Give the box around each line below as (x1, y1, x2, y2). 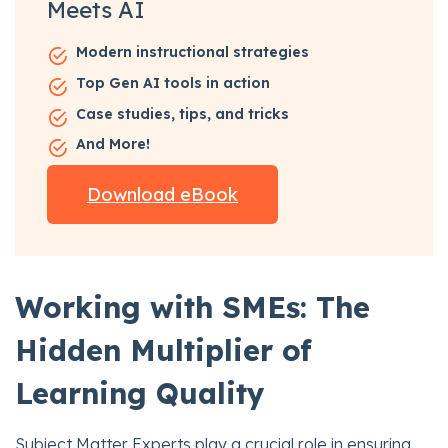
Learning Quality (15, 374, 265, 411)
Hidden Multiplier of (15, 331, 312, 368)
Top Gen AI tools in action (75, 74, 270, 93)
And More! (75, 135, 150, 154)
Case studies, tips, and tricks (75, 104, 289, 123)
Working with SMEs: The (15, 288, 370, 325)
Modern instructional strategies (75, 43, 309, 62)
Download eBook (87, 182, 238, 206)
